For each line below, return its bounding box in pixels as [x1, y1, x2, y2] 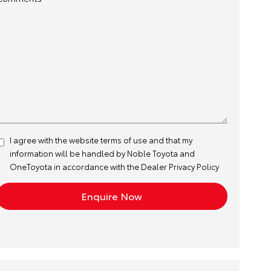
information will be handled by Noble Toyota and [9, 148, 195, 158]
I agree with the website [9, 134, 100, 145]
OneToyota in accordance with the [9, 161, 141, 172]
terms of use [100, 134, 147, 145]
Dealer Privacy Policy [140, 161, 219, 172]
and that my [146, 134, 192, 145]
